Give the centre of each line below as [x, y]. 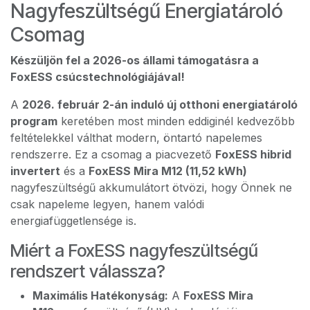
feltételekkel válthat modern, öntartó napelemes [136, 138]
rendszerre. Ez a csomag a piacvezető [113, 154]
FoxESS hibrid [253, 154]
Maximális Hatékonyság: [100, 295]
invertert [35, 171]
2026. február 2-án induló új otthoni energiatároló [160, 104]
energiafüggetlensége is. [73, 221]
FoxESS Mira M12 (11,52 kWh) [168, 171]
